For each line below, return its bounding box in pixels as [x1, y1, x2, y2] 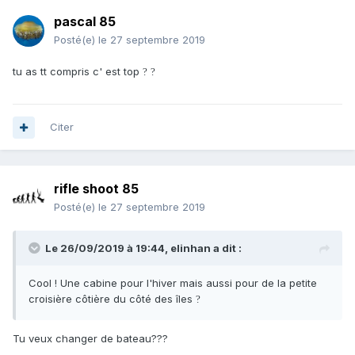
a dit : [211, 242, 242, 255]
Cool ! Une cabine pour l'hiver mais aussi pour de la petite [29, 277, 317, 290]
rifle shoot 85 [54, 181, 139, 197]
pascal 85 [54, 13, 116, 30]
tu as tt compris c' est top [13, 65, 143, 78]
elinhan [170, 242, 211, 255]
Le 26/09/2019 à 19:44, [45, 242, 170, 255]
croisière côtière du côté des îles [29, 292, 196, 306]
